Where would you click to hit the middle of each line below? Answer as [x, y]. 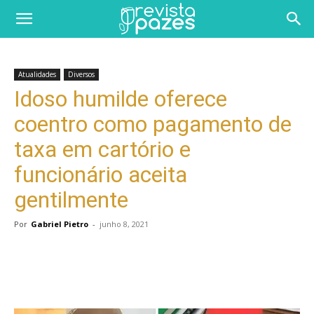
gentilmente [71, 200]
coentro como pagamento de [153, 124]
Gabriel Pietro [60, 224]
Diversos [81, 74]
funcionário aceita [101, 175]
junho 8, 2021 [124, 224]
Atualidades [37, 74]
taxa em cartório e [102, 149]
